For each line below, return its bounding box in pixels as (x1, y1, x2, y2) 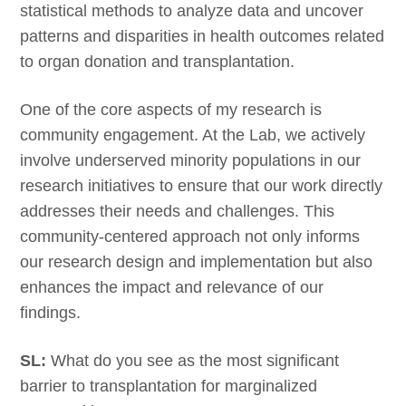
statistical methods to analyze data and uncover (20, 2, 364, 20)
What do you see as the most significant (46, 352, 340, 370)
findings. (20, 304, 82, 322)
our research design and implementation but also (20, 253, 373, 271)
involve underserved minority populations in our (20, 151, 362, 169)
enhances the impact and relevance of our (20, 278, 324, 296)
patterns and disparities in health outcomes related (20, 27, 385, 45)
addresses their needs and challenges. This (20, 202, 335, 220)
